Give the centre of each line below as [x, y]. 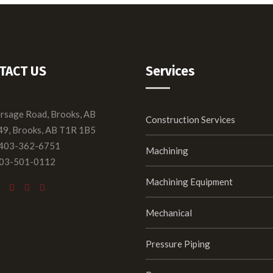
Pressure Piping [178, 244]
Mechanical [169, 213]
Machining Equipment [189, 182]
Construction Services [190, 119]
